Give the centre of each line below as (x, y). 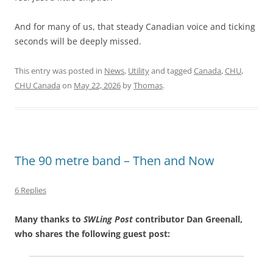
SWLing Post (108, 219)
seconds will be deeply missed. (78, 41)
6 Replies (30, 190)
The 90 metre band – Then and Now (115, 160)
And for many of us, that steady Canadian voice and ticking (135, 26)
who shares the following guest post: (92, 233)
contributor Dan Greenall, (188, 219)
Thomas (148, 85)
